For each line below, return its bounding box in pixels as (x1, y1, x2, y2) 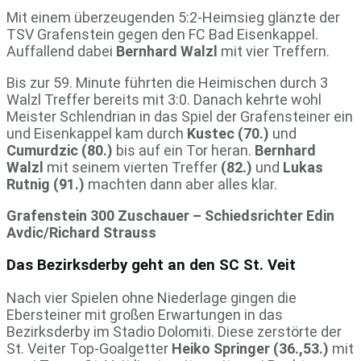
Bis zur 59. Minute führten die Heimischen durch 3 (6, 74, 328, 92)
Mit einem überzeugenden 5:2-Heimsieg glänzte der (6, 9, 340, 27)
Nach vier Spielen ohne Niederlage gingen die (6, 288, 297, 306)
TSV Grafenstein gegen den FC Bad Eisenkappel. (6, 26, 318, 44)
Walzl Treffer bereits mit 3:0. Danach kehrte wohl (6, 91, 322, 109)
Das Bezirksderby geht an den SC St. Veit (6, 255, 296, 274)
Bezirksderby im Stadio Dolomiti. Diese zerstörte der (6, 322, 342, 340)
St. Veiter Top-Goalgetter (6, 339, 172, 357)
